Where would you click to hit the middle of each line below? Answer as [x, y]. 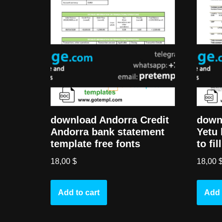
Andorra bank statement [108, 132]
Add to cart [79, 193]
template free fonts [95, 144]
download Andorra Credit [110, 120]
